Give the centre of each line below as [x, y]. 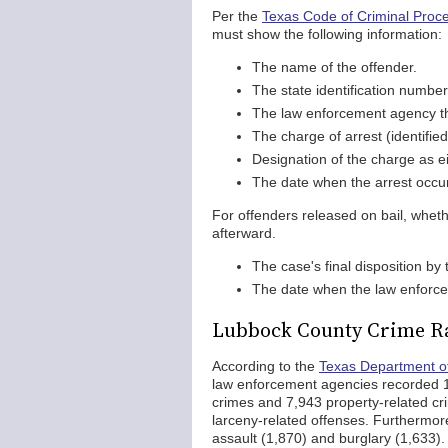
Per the [237, 16]
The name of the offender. [334, 67]
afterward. [244, 233]
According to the [265, 366]
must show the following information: [327, 34]
